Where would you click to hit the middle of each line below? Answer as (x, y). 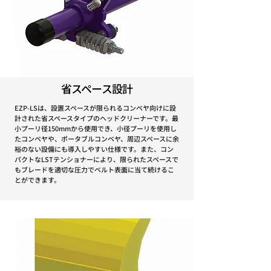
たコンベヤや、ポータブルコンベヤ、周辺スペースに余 (97, 139)
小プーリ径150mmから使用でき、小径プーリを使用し (96, 128)
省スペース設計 (97, 88)
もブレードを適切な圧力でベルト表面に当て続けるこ (94, 169)
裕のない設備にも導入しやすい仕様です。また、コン (94, 149)
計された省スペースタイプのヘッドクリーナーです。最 (96, 118)
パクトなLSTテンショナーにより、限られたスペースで (96, 159)
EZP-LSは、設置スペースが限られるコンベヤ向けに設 (95, 108)
